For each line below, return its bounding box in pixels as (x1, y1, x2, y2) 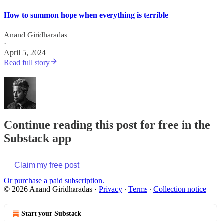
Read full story (4, 58, 50, 67)
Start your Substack (21, 210, 81, 218)
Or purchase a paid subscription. (4, 176, 104, 185)
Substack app (4, 131, 71, 145)
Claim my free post (14, 161, 79, 170)
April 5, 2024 (4, 48, 46, 57)
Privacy (99, 185, 122, 194)
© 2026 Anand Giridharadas (4, 185, 92, 194)
